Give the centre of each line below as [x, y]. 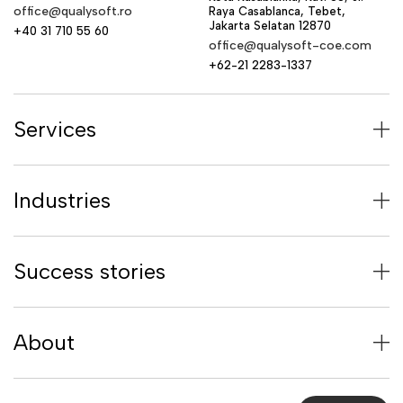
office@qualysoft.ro [73, 11]
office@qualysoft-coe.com [290, 45]
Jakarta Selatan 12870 [269, 26]
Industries [62, 200]
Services [55, 129]
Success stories [90, 271]
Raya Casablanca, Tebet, [277, 11]
